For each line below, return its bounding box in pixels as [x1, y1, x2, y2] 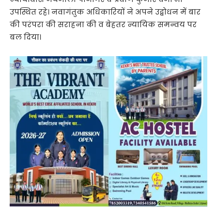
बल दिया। [10, 31, 41, 42]
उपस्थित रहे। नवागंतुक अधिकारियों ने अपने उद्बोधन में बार [10, 6, 201, 17]
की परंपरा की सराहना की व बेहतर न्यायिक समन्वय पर [10, 19, 197, 30]
